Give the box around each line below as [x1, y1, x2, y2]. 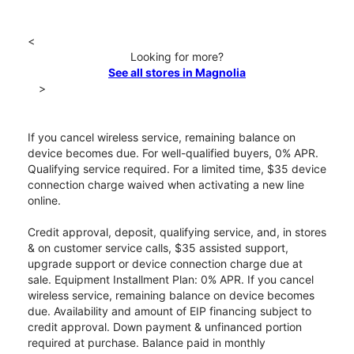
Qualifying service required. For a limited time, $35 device [28, 162, 326, 176]
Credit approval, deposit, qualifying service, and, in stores [28, 225, 326, 239]
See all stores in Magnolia [108, 66, 246, 80]
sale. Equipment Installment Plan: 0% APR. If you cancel [28, 273, 314, 287]
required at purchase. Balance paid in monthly [28, 336, 265, 350]
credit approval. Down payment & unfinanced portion [28, 320, 302, 334]
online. [28, 194, 61, 208]
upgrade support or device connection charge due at [28, 257, 303, 271]
